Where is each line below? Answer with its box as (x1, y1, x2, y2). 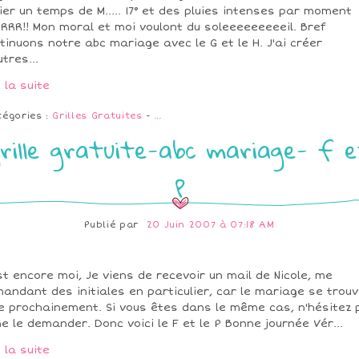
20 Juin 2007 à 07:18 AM (146, 220, 275, 231)
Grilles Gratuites (52, 111, 143, 122)
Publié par (84, 220, 143, 231)
